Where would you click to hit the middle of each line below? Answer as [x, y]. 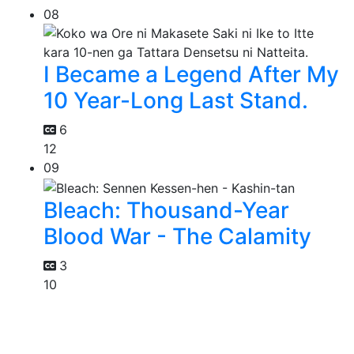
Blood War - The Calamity [177, 236]
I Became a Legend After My [191, 75]
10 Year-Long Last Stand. [176, 101]
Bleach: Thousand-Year [166, 210]
